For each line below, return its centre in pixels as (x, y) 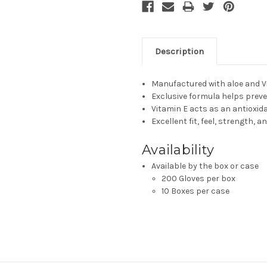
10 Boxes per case (195, 191)
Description (179, 51)
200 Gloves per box (198, 178)
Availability (178, 150)
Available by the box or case (205, 166)
